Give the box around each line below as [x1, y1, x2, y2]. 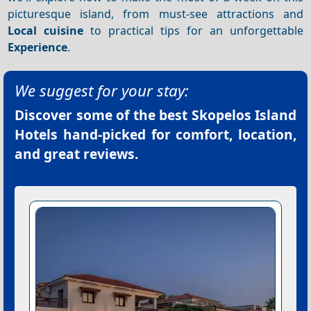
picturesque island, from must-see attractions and [8, 6, 303, 22]
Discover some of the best [15, 106, 192, 125]
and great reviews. [15, 144, 138, 164]
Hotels [15, 125, 58, 144]
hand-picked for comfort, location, [58, 125, 296, 144]
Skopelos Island [191, 106, 296, 125]
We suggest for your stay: [15, 80, 189, 102]
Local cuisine [8, 22, 84, 38]
